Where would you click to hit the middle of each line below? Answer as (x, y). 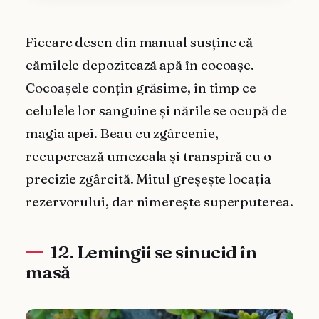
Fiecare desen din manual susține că (140, 43)
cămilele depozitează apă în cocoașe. (140, 66)
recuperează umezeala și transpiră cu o (148, 157)
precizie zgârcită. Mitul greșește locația (148, 179)
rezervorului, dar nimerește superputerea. (159, 202)
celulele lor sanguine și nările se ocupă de (156, 111)
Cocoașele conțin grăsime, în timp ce (141, 88)
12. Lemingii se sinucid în (153, 252)
